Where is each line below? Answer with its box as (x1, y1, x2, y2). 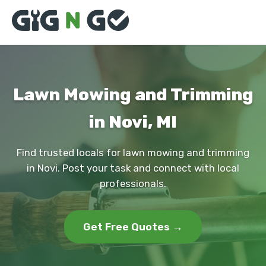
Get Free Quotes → (83, 221, 183, 233)
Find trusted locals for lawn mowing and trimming (17, 147, 249, 159)
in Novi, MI (89, 112, 177, 132)
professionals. (100, 178, 166, 189)
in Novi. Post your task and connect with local (27, 162, 239, 174)
